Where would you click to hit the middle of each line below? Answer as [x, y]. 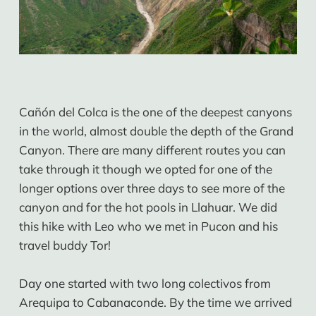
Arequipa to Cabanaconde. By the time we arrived [155, 303]
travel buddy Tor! [65, 245]
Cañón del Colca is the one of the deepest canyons [155, 111]
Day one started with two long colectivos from [145, 284]
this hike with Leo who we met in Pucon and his [148, 226]
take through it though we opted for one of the [145, 169]
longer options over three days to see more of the [152, 188]
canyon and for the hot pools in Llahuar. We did [148, 207]
